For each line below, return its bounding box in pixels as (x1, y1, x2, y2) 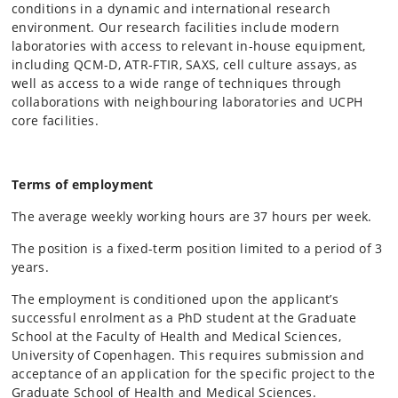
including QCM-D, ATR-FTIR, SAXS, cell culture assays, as (12, 55, 358, 73)
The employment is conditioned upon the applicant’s (12, 290, 338, 307)
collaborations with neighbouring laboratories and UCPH (12, 92, 363, 110)
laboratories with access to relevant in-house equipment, (12, 36, 366, 54)
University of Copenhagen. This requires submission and (12, 346, 365, 363)
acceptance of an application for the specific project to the (12, 364, 375, 382)
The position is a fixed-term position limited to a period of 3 (12, 239, 383, 257)
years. (12, 258, 49, 275)
